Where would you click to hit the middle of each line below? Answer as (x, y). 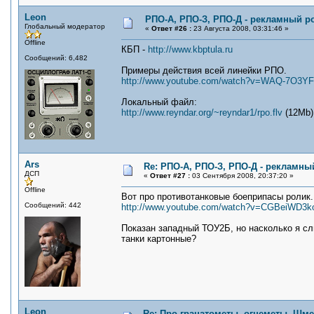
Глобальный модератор (65, 26)
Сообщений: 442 (53, 205)
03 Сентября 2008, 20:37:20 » (242, 176)
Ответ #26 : (171, 28)
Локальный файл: (159, 102)
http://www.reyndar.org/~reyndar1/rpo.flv (202, 112)
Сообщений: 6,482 (56, 58)
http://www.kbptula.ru (190, 49)
